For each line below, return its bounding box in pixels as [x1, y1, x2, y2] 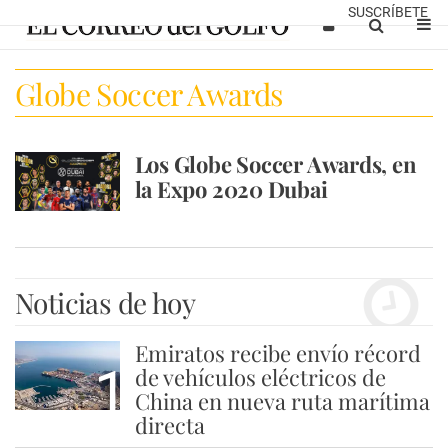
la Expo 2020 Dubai [134, 174, 328, 204]
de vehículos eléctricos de [134, 362, 386, 392]
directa [134, 410, 205, 440]
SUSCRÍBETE [348, 4, 428, 20]
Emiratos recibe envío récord [134, 338, 421, 368]
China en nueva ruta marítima [134, 386, 430, 416]
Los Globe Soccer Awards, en [134, 149, 417, 179]
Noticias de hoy [15, 284, 195, 321]
